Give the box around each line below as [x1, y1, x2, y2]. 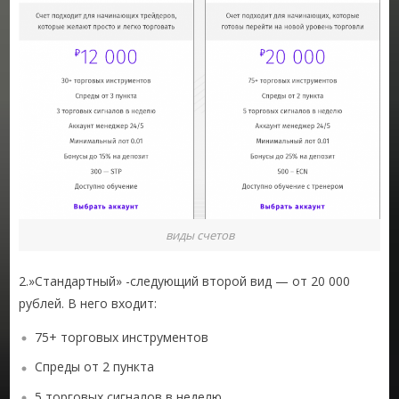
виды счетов [165, 226, 234, 243]
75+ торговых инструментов [35, 329, 209, 346]
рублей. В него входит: [19, 295, 158, 313]
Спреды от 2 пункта [35, 358, 155, 376]
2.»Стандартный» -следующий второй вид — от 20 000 [19, 273, 351, 290]
